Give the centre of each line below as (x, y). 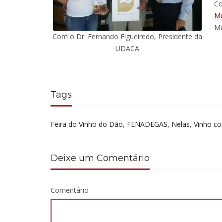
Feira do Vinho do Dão (87, 124)
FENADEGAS (147, 124)
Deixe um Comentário (100, 158)
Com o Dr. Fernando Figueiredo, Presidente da (127, 37)
